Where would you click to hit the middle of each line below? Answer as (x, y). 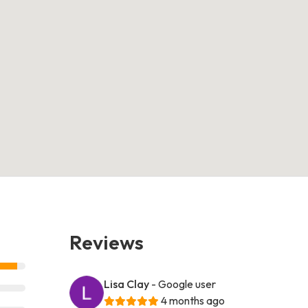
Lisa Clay (127, 284)
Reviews (107, 242)
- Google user (184, 284)
